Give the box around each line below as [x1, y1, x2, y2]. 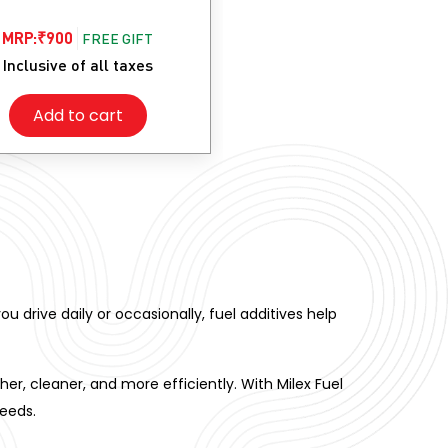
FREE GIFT [82, 29, 154, 47]
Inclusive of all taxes [2, 54, 153, 74]
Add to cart [32, 103, 123, 127]
